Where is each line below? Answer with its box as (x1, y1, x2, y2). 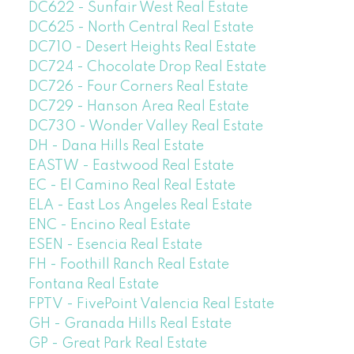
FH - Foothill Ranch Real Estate (28, 258, 229, 273)
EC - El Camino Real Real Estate (28, 179, 235, 194)
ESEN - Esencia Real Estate (28, 238, 202, 253)
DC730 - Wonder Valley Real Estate (28, 119, 263, 134)
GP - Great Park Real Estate (28, 337, 207, 352)
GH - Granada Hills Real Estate (28, 317, 232, 332)
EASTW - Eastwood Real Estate (28, 159, 234, 174)
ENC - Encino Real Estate (28, 218, 190, 233)
